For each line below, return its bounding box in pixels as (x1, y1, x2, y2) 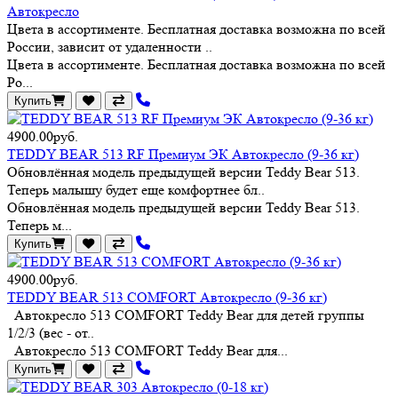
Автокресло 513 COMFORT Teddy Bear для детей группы (7, 306, 364, 323)
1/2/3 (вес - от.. (7, 323, 94, 341)
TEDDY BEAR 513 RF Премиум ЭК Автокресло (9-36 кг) (7, 145, 359, 163)
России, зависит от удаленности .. (7, 37, 212, 55)
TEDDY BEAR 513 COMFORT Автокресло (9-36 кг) (7, 288, 327, 306)
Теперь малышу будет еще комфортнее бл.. (7, 180, 265, 198)
